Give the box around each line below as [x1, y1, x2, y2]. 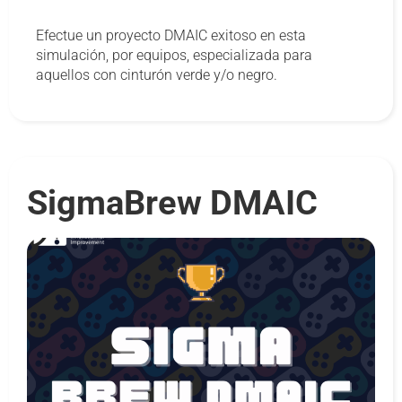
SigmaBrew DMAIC [27, 182, 318, 223]
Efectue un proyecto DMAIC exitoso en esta [36, 27, 306, 45]
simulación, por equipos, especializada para [36, 47, 312, 65]
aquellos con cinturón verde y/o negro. [36, 66, 277, 84]
